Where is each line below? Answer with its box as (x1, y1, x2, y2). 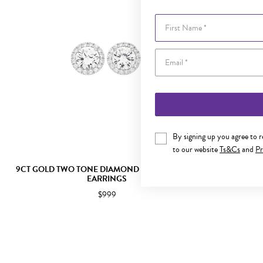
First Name (154, 14, 191, 26)
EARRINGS (87, 173, 127, 185)
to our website (173, 143, 220, 156)
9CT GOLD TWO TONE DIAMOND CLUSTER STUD (16, 163, 198, 176)
